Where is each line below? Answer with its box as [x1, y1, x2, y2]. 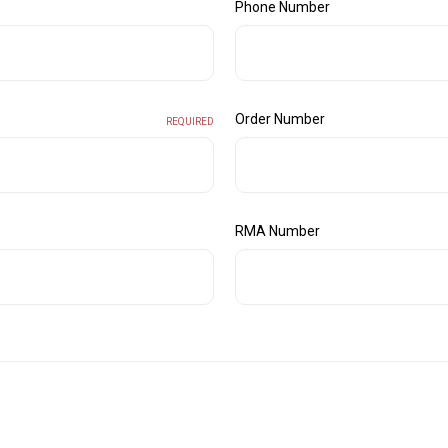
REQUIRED [165, 115, 214, 127]
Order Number [234, 110, 325, 127]
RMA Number [234, 222, 320, 239]
